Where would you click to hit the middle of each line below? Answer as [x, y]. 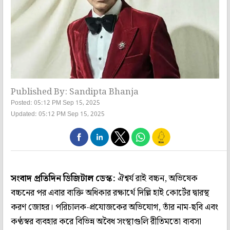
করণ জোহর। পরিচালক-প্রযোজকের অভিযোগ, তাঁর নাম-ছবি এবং [114, 207]
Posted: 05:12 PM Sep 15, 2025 [55, 103]
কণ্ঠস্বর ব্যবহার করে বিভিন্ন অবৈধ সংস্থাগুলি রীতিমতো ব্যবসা [106, 222]
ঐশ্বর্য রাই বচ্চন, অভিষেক [157, 178]
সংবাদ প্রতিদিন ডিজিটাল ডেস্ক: [63, 178]
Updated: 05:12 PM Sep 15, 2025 [58, 114]
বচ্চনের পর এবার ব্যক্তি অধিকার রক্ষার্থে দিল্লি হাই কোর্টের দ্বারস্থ [110, 193]
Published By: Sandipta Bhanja [75, 92]
